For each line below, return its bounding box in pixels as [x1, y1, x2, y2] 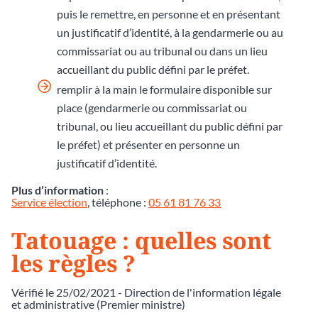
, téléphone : [87, 194, 148, 209]
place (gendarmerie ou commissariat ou [57, 100, 247, 114]
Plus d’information [11, 182, 104, 197]
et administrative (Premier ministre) [11, 297, 185, 311]
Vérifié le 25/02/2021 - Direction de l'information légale [11, 285, 281, 299]
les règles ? [11, 247, 136, 278]
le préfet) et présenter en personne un [57, 137, 240, 151]
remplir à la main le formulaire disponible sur [57, 82, 272, 96]
